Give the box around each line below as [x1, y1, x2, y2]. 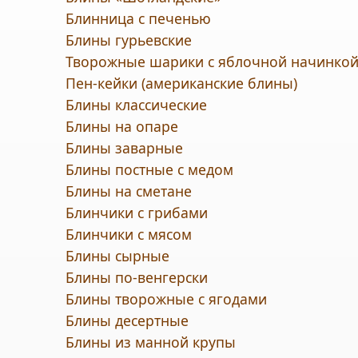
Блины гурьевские [66, 30, 192, 50]
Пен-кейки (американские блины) [66, 74, 297, 93]
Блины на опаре [66, 117, 178, 136]
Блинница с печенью [66, 9, 211, 28]
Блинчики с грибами [66, 203, 208, 222]
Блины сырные [66, 246, 169, 265]
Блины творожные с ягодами [66, 289, 267, 308]
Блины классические [66, 95, 207, 114]
